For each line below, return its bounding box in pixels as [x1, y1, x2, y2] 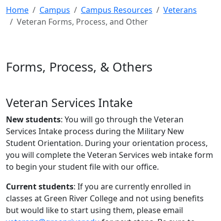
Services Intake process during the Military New [6, 126, 184, 137]
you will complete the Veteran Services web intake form [6, 149, 213, 160]
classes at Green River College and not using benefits [6, 193, 204, 204]
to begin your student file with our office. [6, 161, 159, 172]
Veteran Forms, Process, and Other [17, 16, 148, 27]
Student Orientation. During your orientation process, [6, 138, 208, 148]
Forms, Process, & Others [6, 58, 152, 75]
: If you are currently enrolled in [74, 181, 191, 192]
